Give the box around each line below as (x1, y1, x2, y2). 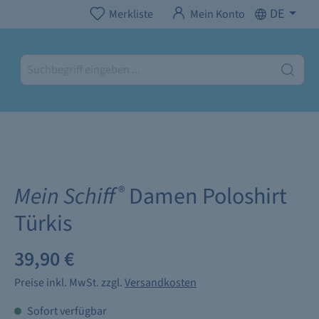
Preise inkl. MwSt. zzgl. (14, 274, 125, 291)
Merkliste (109, 6, 154, 22)
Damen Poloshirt (125, 179, 287, 213)
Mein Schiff (14, 179, 115, 213)
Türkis (14, 206, 72, 240)
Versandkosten (125, 274, 197, 291)
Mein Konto (190, 6, 246, 22)
